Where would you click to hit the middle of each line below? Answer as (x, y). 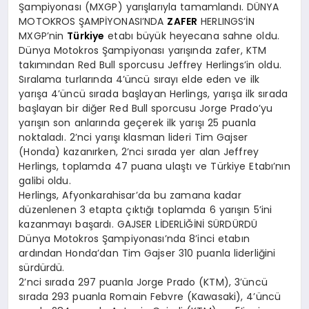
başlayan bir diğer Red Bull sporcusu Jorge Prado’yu (146, 109)
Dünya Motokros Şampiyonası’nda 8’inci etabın (134, 239)
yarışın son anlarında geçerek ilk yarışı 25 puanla (137, 123)
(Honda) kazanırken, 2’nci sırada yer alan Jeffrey (139, 152)
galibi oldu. (45, 181)
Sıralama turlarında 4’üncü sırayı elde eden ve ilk (139, 80)
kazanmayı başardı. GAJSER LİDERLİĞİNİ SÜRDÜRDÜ (138, 225)
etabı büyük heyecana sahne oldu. (192, 36)
